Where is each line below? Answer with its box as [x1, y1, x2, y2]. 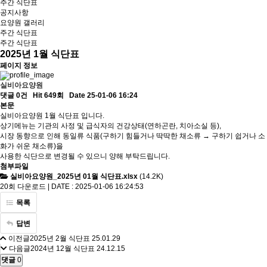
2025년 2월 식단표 [30, 234, 90, 243]
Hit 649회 [33, 91, 64, 100]
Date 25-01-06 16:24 [69, 91, 138, 100]
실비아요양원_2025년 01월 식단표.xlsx [10, 172, 138, 181]
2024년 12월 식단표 [30, 244, 95, 253]
